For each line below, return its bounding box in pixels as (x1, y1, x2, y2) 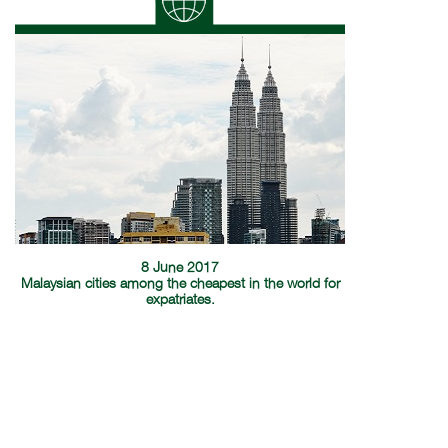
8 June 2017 (141, 261, 220, 275)
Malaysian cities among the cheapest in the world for (20, 277, 340, 291)
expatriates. (145, 293, 215, 307)
